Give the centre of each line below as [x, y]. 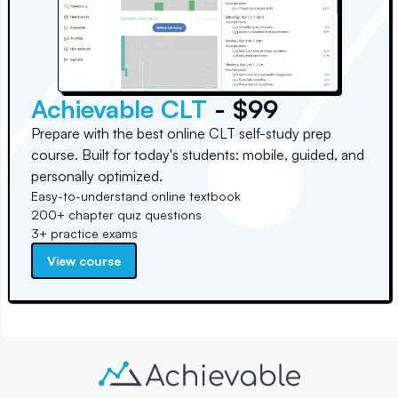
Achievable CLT [119, 109]
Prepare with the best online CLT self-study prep [181, 134]
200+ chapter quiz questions [116, 215]
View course [84, 261]
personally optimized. [97, 176]
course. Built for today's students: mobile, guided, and [198, 155]
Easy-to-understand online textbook [136, 196]
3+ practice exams [84, 234]
